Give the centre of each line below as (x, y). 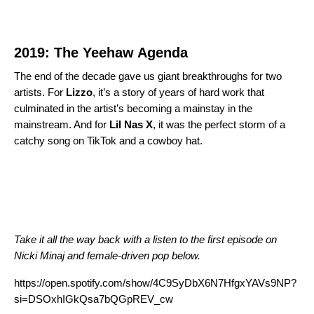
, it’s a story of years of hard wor (166, 92)
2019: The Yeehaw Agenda (101, 52)
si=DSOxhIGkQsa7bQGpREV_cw (94, 299)
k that (252, 92)
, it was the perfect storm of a (219, 124)
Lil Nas (126, 124)
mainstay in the (218, 108)
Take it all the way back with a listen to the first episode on (145, 239)
